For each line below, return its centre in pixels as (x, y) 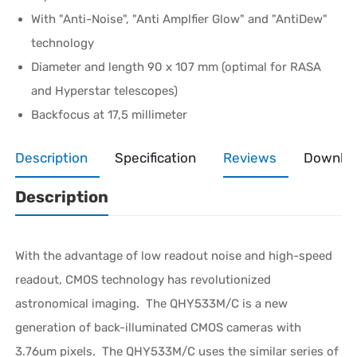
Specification (156, 157)
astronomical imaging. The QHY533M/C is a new (152, 303)
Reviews (250, 157)
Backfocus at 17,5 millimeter (110, 114)
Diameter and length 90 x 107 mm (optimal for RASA (177, 67)
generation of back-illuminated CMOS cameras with (159, 327)
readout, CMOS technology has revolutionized (143, 279)
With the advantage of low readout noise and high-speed (174, 255)
